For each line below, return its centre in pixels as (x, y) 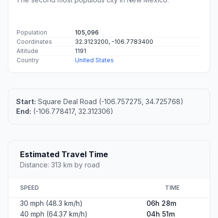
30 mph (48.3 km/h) (51, 203)
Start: (26, 101)
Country (28, 60)
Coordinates (34, 41)
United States (94, 60)
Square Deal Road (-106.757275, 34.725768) (110, 101)
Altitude (27, 51)
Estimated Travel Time (64, 154)
